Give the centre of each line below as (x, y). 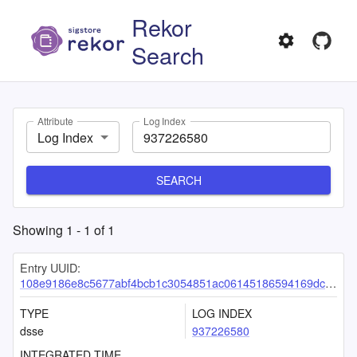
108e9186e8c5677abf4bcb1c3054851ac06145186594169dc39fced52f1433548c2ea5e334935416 (173, 282)
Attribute (55, 121)
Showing (39, 230)
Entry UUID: (50, 267)
